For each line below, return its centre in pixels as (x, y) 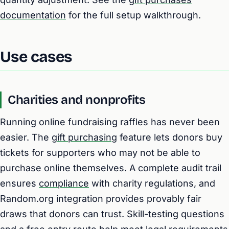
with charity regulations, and (152, 183)
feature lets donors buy (170, 137)
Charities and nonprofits (77, 100)
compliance (64, 183)
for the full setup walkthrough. (133, 15)
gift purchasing (84, 137)
